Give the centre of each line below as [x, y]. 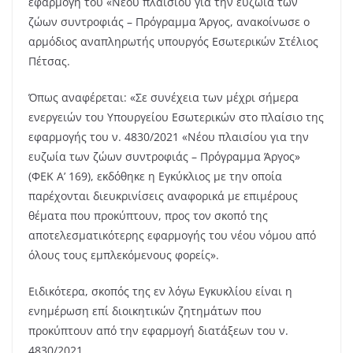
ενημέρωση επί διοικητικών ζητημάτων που [145, 311]
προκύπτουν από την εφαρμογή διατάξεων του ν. [158, 331]
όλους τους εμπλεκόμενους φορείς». [124, 255]
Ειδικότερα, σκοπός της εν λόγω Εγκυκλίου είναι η [160, 292]
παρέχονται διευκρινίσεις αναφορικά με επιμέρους [163, 196]
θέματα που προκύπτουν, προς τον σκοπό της [148, 216]
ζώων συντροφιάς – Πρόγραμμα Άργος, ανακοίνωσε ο [169, 22]
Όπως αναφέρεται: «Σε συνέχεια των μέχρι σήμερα [163, 98]
